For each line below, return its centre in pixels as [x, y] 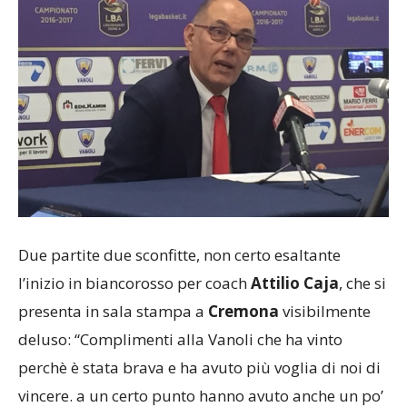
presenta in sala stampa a [113, 311]
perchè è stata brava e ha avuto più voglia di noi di [199, 367]
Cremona [243, 311]
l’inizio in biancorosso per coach [134, 283]
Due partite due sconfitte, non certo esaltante [179, 255]
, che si [362, 283]
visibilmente [325, 311]
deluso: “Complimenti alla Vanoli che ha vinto [180, 339]
